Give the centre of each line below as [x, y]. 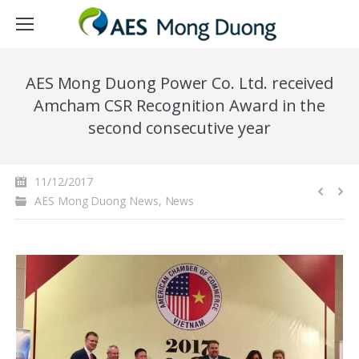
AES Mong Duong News [97, 201]
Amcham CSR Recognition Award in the [179, 105]
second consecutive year [179, 128]
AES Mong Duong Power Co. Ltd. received [179, 83]
